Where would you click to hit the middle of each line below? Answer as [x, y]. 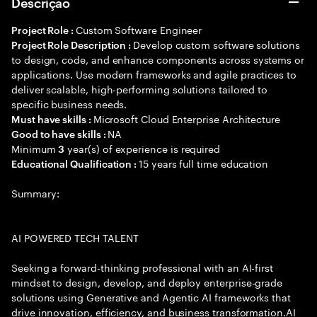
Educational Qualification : [75, 163]
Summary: [35, 192]
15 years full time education [204, 163]
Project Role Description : [73, 44]
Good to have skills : [60, 133]
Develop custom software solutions [217, 44]
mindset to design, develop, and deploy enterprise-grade [147, 282]
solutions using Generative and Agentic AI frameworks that [151, 296]
